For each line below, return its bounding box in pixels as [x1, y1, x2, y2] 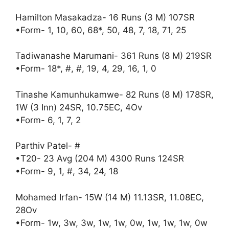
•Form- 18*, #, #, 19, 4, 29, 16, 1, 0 [15, 63, 156, 74]
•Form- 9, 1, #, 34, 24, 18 [15, 166, 118, 177]
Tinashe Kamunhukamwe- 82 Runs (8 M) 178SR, [15, 89, 214, 100]
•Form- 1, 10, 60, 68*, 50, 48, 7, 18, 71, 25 [15, 25, 186, 35]
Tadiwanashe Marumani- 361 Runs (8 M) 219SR [15, 51, 212, 61]
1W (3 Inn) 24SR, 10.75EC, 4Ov [15, 102, 142, 112]
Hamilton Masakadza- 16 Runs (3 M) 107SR [15, 12, 195, 22]
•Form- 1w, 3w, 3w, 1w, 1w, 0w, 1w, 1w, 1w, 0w [15, 217, 208, 228]
